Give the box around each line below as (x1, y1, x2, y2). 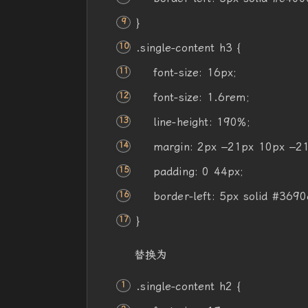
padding (153, 165, 195, 178)
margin (153, 140, 190, 153)
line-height (153, 115, 209, 129)
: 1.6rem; (199, 91, 250, 104)
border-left (153, 190, 212, 203)
